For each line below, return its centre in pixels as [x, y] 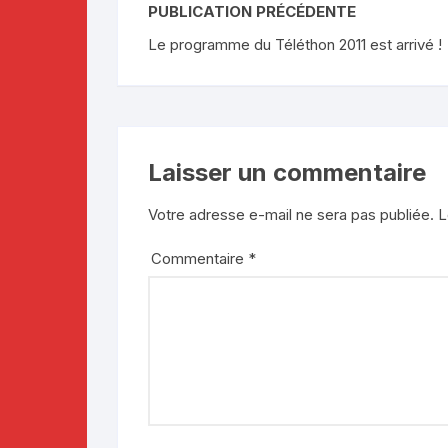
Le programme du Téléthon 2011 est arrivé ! [295, 44]
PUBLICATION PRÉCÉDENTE [252, 11]
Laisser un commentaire [287, 172]
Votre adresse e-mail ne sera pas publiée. [291, 214]
